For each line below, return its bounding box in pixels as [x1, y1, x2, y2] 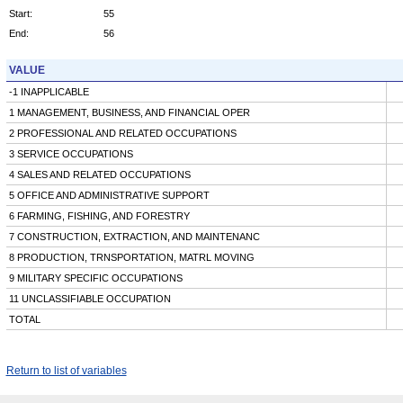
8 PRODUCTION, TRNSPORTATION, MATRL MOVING [8, 251, 255, 263]
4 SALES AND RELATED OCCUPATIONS [8, 168, 191, 180]
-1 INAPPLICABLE [8, 85, 89, 97]
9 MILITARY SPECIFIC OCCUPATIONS [8, 272, 183, 283]
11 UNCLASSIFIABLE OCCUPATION [8, 292, 171, 304]
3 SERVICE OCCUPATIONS [8, 148, 133, 159]
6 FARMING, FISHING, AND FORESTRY [8, 210, 190, 221]
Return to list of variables [5, 363, 127, 377]
